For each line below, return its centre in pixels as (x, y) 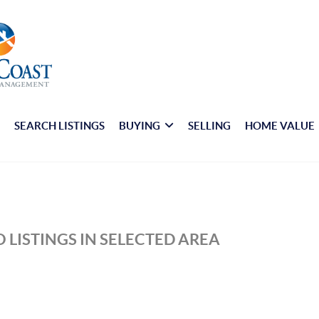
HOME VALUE (280, 126)
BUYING (140, 126)
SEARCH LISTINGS (60, 126)
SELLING (210, 126)
